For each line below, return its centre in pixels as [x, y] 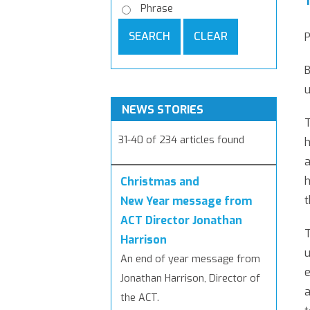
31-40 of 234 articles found [181, 140]
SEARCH [149, 36]
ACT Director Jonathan [181, 221]
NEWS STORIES [163, 110]
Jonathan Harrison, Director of [190, 279]
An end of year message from [190, 259]
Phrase [157, 9]
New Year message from [186, 201]
